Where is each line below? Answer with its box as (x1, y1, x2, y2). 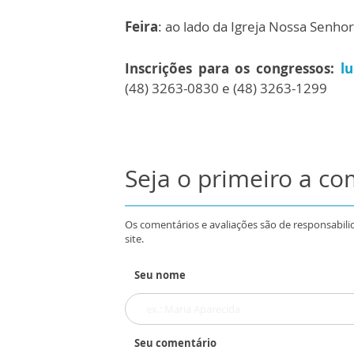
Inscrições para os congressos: (125, 59, 335, 77)
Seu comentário (134, 336, 217, 350)
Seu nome (134, 268, 186, 282)
